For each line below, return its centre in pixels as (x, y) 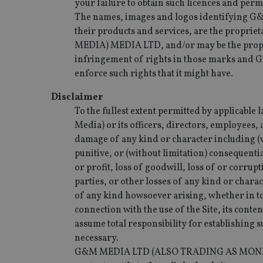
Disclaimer (77, 97)
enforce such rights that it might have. (154, 74)
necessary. (97, 238)
